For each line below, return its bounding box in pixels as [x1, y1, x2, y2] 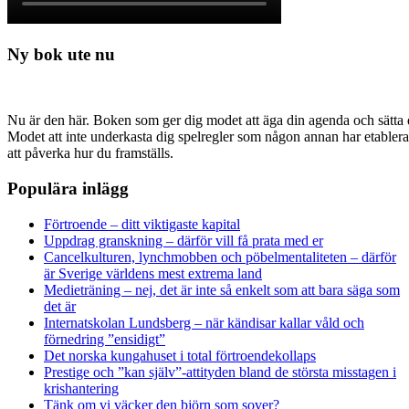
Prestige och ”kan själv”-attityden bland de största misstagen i [44, 363, 396, 380]
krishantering [44, 380, 119, 396]
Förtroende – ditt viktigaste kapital [44, 215, 240, 232]
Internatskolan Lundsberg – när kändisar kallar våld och [44, 314, 364, 330]
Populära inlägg [7, 179, 129, 199]
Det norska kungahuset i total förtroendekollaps [44, 347, 316, 363]
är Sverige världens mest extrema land [44, 265, 262, 281]
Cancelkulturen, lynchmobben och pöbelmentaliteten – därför [44, 248, 396, 265]
